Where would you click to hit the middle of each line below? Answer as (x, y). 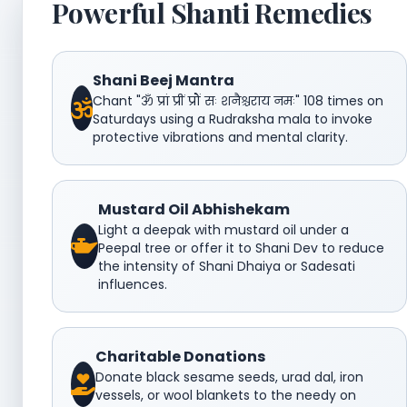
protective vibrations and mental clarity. (220, 137)
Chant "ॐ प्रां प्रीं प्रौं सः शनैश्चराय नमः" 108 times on (238, 100)
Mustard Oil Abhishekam (194, 209)
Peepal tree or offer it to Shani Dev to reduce (241, 248)
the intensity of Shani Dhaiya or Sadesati (227, 266)
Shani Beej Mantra (164, 80)
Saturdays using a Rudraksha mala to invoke (233, 119)
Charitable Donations (180, 356)
